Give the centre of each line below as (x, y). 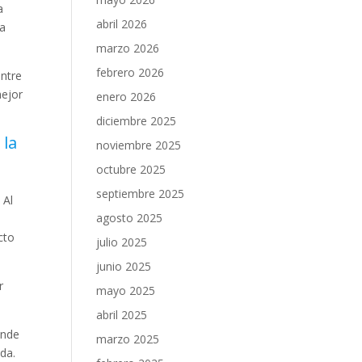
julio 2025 (122, 242)
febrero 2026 (130, 72)
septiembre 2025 (141, 194)
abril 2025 (122, 315)
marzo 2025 (128, 339)
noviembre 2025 (139, 145)
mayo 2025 (126, 290)
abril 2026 (122, 24)
